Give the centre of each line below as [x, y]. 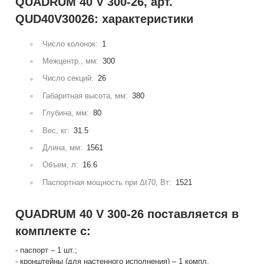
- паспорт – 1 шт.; [47, 250]
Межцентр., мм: [71, 61]
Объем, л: [61, 165]
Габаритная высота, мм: [85, 95]
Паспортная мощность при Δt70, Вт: [107, 182]
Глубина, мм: [66, 113]
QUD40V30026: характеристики [105, 19]
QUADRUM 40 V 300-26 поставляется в [127, 214]
